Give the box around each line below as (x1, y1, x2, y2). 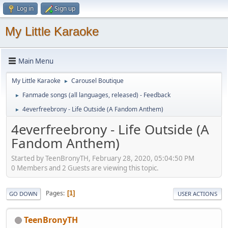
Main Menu (18, 56, 53, 66)
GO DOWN (9, 189, 38, 197)
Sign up (54, 4, 75, 13)
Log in (17, 4, 34, 13)
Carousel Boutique (71, 76, 124, 85)
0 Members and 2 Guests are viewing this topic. (11, 163, 159, 173)
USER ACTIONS (178, 189, 217, 197)
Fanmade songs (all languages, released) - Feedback (22, 91, 170, 99)
